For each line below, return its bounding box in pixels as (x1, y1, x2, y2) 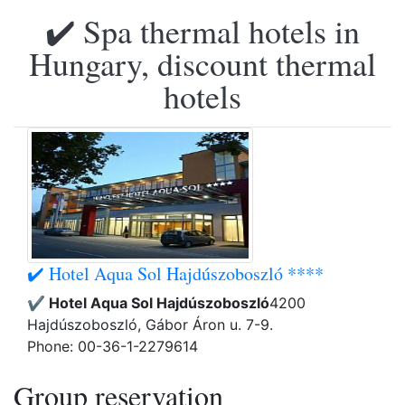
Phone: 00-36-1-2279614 (27, 337, 198, 355)
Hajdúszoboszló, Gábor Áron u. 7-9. (27, 316, 273, 334)
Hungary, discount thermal (29, 42, 376, 85)
